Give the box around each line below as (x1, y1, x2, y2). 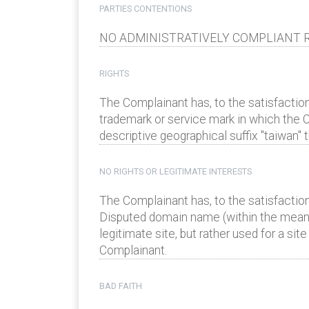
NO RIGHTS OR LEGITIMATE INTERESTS (99, 166, 252, 177)
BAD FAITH (99, 281, 142, 292)
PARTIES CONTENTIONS (99, 3, 192, 14)
